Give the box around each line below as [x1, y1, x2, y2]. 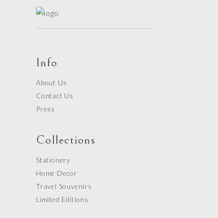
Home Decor [36, 169, 77, 178]
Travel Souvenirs [36, 182, 92, 191]
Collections [36, 133, 95, 147]
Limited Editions [36, 195, 89, 204]
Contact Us [36, 91, 73, 100]
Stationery [36, 156, 71, 164]
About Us [36, 78, 67, 87]
